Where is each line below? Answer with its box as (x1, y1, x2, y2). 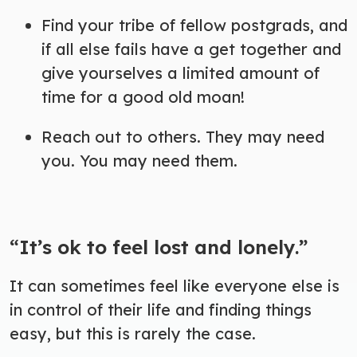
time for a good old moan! (41, 86, 245, 107)
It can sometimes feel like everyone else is (10, 275, 339, 296)
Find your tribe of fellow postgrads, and (41, 14, 347, 35)
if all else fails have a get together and (41, 38, 341, 59)
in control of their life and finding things (10, 299, 312, 320)
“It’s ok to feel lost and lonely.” (10, 234, 313, 259)
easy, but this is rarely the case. (10, 323, 261, 343)
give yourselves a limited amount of (41, 62, 320, 83)
